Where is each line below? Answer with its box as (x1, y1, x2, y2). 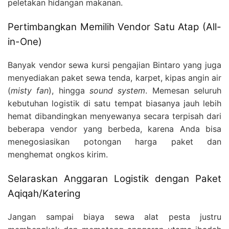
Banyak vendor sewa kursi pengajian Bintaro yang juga (8, 59, 221, 70)
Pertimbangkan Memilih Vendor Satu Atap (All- (8, 21, 221, 33)
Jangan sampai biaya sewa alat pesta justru (8, 211, 221, 222)
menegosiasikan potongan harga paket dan (8, 136, 221, 147)
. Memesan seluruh (145, 85, 222, 96)
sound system (89, 85, 146, 96)
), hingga (49, 85, 90, 96)
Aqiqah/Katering (8, 187, 80, 199)
